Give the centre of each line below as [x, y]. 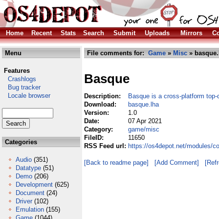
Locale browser [26, 96]
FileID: [95, 138]
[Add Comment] [177, 163]
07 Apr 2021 [145, 121]
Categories [20, 142]
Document [30, 193]
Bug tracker [21, 87]
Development [34, 185]
